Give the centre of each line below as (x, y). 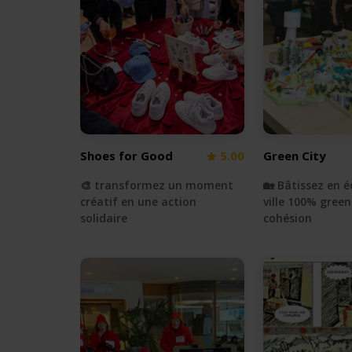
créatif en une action (138, 202)
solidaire (104, 218)
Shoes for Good (126, 156)
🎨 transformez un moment (157, 185)
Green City (294, 156)
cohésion (287, 218)
